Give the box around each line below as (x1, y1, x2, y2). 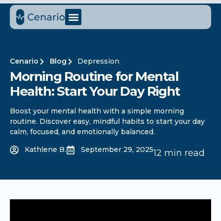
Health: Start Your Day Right (10, 83, 180, 99)
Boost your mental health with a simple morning (10, 107, 184, 115)
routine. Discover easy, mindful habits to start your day (10, 117, 205, 126)
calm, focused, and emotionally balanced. (10, 127, 155, 136)
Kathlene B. (25, 145, 66, 154)
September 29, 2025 (81, 145, 153, 154)
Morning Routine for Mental (10, 69, 179, 84)
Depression (77, 57, 119, 66)
